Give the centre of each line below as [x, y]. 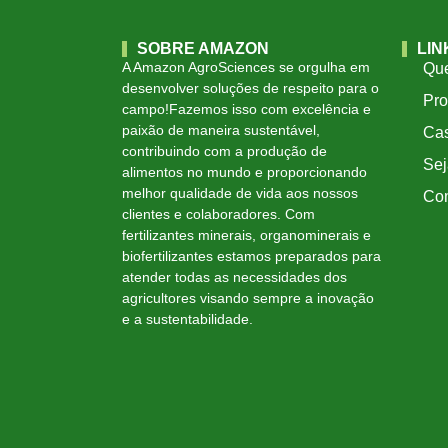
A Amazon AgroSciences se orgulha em [246, 67]
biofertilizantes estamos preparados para [251, 256]
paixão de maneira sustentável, [221, 130]
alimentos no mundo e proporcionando [244, 172]
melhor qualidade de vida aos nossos [240, 193]
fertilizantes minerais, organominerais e [246, 235]
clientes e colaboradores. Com [218, 214]
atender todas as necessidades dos [234, 277]
